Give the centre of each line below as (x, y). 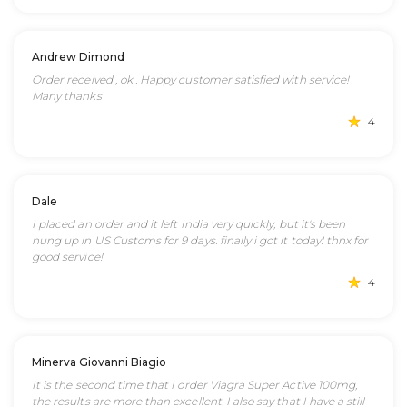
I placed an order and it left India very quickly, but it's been (189, 224)
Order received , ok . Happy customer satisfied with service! (190, 79)
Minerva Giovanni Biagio (99, 362)
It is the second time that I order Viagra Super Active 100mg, (195, 385)
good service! (67, 257)
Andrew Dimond (78, 57)
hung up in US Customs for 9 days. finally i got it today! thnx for (200, 240)
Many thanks (67, 96)
